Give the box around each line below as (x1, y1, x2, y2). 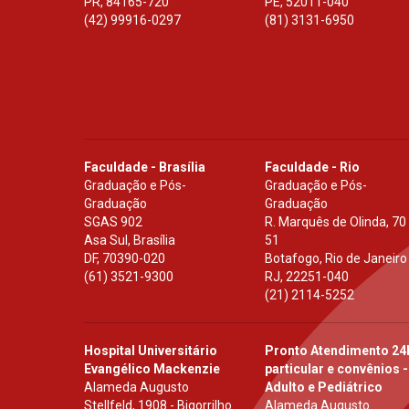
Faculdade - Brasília (84, 159, 205, 174)
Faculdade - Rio (265, 159, 361, 174)
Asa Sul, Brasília (84, 232, 175, 247)
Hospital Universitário (84, 342, 217, 358)
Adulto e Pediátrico (265, 379, 383, 394)
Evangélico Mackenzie (84, 361, 220, 376)
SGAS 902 (84, 214, 142, 229)
